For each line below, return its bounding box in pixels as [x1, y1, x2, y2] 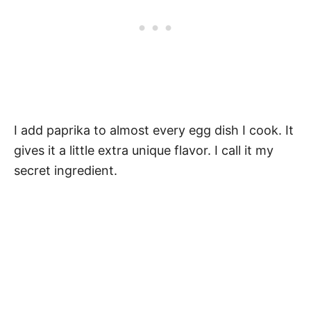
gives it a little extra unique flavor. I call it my [14, 143, 274, 158]
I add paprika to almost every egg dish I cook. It [14, 123, 294, 137]
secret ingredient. [14, 163, 117, 178]
